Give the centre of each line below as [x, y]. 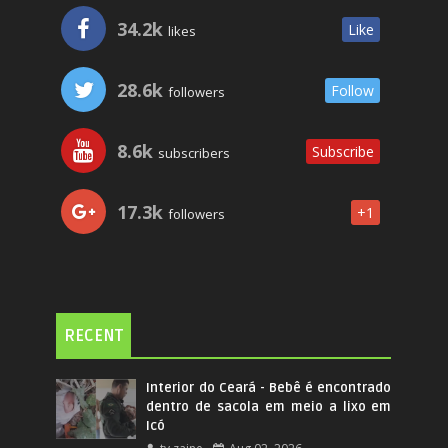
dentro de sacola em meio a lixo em [269, 407]
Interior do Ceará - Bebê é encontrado [269, 388]
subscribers [193, 153]
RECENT [94, 336]
